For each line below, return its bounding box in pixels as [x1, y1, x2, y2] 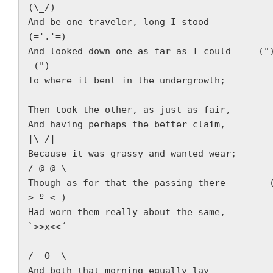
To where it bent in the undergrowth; [28, 75, 231, 86]
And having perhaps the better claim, [28, 119, 225, 130]
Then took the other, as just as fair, [28, 104, 242, 115]
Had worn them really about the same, [28, 207, 225, 218]
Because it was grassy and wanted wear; [28, 148, 236, 159]
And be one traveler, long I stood [28, 16, 209, 27]
